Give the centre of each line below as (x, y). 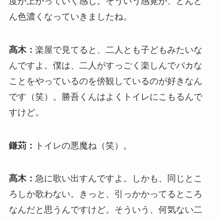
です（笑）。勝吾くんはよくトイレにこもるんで (105, 97)
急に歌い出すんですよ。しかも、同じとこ (119, 179)
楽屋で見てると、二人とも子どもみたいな (119, 50)
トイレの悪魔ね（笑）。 (83, 145)
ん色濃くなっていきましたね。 (70, 17)
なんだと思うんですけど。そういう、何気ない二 (105, 210)
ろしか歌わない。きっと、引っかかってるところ (105, 194)
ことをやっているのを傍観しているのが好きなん (105, 81)
